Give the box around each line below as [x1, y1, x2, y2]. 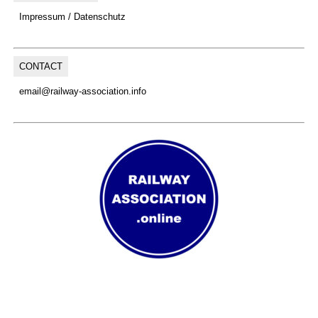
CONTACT [18, 60, 62, 72]
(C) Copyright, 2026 [119, 270, 199, 281]
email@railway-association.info [18, 85, 146, 97]
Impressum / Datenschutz [18, 11, 126, 22]
